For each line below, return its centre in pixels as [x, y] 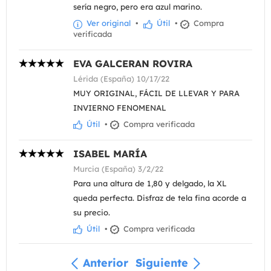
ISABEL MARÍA [110, 153]
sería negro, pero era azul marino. [138, 7]
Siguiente [162, 263]
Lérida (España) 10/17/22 [121, 78]
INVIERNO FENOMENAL [120, 107]
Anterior [106, 263]
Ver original [107, 23]
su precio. [92, 212]
